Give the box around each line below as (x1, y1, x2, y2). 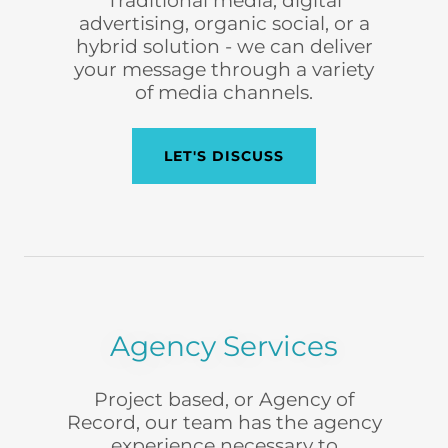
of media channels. (135, 81, 313, 104)
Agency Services (110, 329, 338, 363)
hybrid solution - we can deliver (75, 35, 373, 58)
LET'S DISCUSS (164, 147, 284, 165)
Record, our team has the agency (66, 411, 382, 434)
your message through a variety (74, 58, 374, 81)
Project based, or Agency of (94, 388, 354, 411)
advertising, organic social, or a (78, 12, 370, 35)
